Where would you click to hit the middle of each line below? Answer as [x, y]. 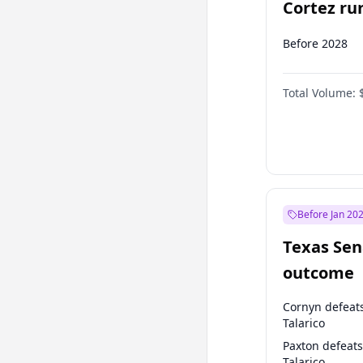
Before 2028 [315, 43]
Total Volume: [319, 93]
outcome [318, 273]
